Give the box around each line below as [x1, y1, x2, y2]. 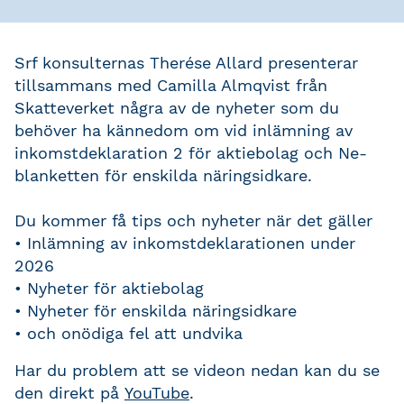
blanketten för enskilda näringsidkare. [14, 166, 312, 185]
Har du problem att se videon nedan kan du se [14, 361, 380, 380]
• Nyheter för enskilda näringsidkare [14, 301, 297, 320]
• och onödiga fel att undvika [14, 324, 243, 343]
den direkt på [14, 383, 124, 402]
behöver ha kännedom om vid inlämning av [14, 121, 353, 140]
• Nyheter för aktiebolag [14, 279, 204, 298]
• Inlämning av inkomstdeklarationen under [14, 234, 355, 252]
